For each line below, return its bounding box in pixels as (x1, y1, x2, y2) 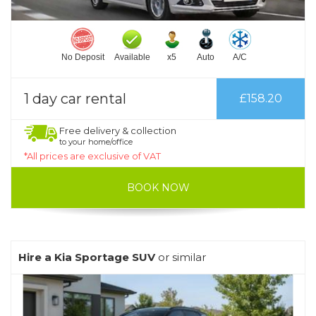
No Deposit (61, 52, 104, 63)
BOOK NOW (126, 181, 190, 195)
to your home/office (59, 137, 133, 147)
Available (114, 52, 150, 63)
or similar (155, 250, 206, 265)
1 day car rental (24, 90, 126, 108)
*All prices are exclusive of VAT (24, 150, 161, 162)
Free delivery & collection (59, 125, 176, 137)
